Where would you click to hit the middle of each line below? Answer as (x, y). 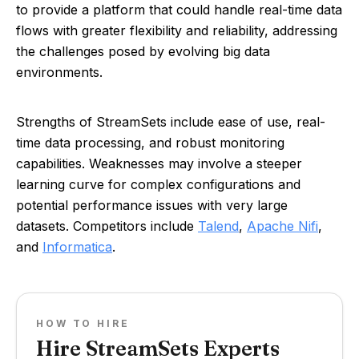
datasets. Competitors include (107, 226)
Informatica (77, 247)
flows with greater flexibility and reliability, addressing (177, 30)
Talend (218, 226)
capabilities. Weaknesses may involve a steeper (159, 163)
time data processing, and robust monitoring (150, 143)
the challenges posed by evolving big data (143, 51)
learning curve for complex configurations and (158, 184)
